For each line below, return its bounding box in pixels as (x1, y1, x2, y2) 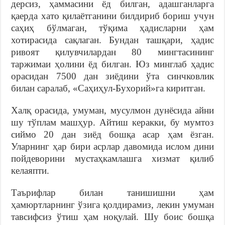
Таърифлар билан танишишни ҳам (11, 187, 214, 198)
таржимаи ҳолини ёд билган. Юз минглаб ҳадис (11, 58, 214, 69)
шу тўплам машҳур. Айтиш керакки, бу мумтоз (11, 117, 214, 128)
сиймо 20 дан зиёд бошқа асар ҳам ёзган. (11, 129, 214, 140)
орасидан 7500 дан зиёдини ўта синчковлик (11, 70, 214, 81)
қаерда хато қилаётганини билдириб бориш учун (11, 10, 214, 21)
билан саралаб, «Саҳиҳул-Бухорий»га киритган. (11, 82, 206, 93)
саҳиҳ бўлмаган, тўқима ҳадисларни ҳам (11, 22, 214, 33)
